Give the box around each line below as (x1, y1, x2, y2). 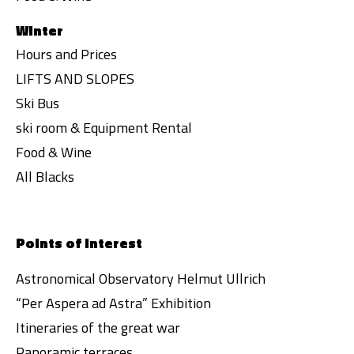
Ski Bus (16, 92, 59, 114)
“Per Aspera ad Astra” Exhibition (16, 292, 211, 314)
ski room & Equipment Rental (16, 117, 192, 138)
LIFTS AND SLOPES (16, 68, 134, 89)
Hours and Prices (16, 43, 117, 65)
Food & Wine (16, 141, 92, 163)
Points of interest (16, 232, 142, 254)
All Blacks (16, 166, 74, 187)
